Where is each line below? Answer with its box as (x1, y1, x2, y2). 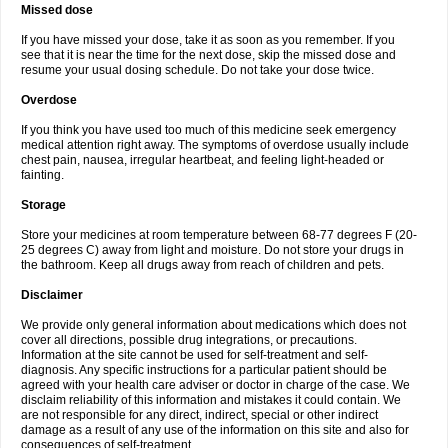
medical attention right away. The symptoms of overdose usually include (21, 138, 409, 152)
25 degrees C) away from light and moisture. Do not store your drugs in (21, 243, 404, 257)
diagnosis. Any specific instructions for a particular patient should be (21, 363, 387, 377)
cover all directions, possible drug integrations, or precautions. (21, 333, 357, 347)
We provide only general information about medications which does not (21, 318, 406, 332)
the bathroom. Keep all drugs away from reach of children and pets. (21, 258, 384, 272)
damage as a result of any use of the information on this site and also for (21, 423, 409, 437)
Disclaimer (21, 288, 83, 302)
